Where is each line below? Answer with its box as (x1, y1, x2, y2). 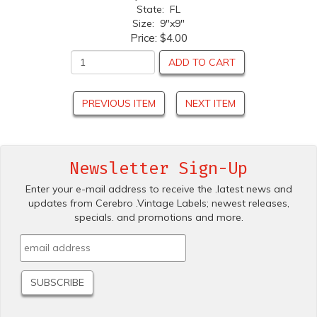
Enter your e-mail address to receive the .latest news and (25, 182, 292, 195)
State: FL (137, 2, 180, 16)
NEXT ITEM (185, 96, 236, 110)
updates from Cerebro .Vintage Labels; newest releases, (28, 196, 289, 209)
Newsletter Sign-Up (69, 158, 248, 178)
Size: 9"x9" (132, 16, 185, 30)
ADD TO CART (168, 55, 236, 69)
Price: (129, 30, 160, 45)
